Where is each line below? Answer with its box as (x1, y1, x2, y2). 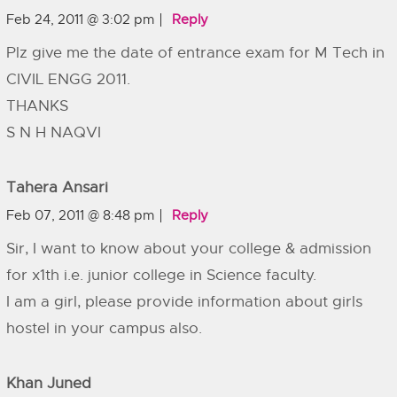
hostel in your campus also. (6, 319, 202, 338)
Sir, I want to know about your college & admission (6, 239, 371, 258)
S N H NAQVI (6, 123, 101, 142)
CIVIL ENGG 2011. (6, 70, 130, 89)
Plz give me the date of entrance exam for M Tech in (6, 43, 385, 62)
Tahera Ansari (6, 178, 108, 197)
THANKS (6, 97, 68, 115)
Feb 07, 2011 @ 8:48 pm (6, 207, 154, 223)
